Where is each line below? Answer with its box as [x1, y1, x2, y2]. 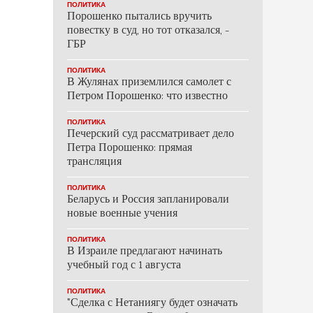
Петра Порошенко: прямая [67, 140, 192, 156]
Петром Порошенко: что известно [67, 89, 228, 105]
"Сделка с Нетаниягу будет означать [67, 296, 238, 312]
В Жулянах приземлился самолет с [67, 75, 231, 91]
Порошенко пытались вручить [67, 9, 212, 25]
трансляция [67, 154, 122, 170]
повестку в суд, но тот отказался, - [67, 23, 229, 39]
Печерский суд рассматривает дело [67, 126, 234, 143]
